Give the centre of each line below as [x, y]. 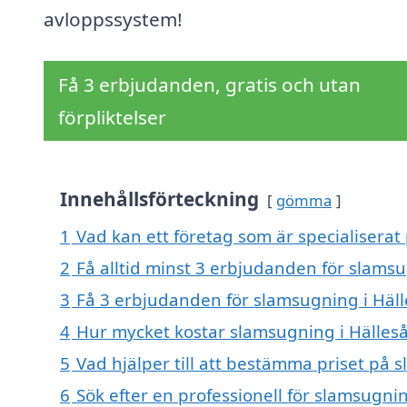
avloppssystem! [113, 20]
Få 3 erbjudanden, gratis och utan [209, 85]
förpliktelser [112, 118]
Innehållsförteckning [159, 199]
